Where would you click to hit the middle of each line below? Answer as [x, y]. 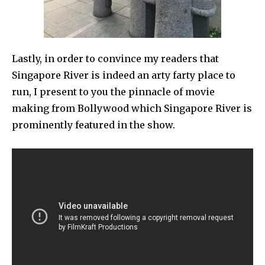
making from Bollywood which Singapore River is [132, 108]
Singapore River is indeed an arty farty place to [124, 75]
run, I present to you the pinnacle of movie [113, 91]
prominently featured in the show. [93, 125]
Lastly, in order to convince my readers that [115, 58]
